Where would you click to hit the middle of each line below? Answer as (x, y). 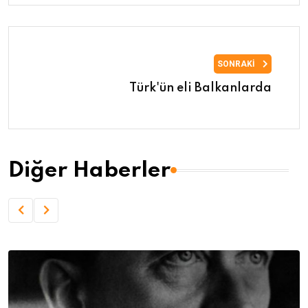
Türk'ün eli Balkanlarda (200, 88)
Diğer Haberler (89, 170)
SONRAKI (237, 64)
